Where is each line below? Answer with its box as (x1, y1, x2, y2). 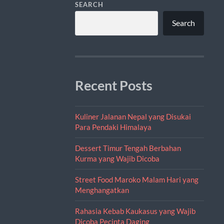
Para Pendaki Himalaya (74, 122, 151, 131)
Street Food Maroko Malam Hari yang (74, 174, 198, 184)
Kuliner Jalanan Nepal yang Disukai (74, 111, 191, 121)
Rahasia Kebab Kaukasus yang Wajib (74, 206, 195, 215)
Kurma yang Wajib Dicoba (74, 153, 159, 163)
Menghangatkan (74, 185, 129, 194)
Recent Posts (74, 77, 152, 93)
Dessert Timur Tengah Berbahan (74, 143, 181, 152)
